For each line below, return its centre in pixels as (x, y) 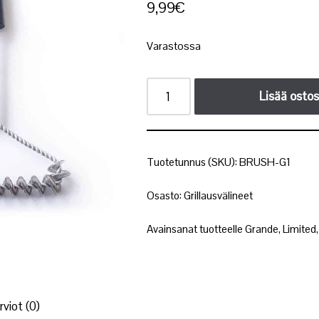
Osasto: (166, 195)
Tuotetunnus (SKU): (193, 162)
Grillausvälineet (219, 195)
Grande (262, 229)
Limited (300, 229)
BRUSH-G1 (265, 162)
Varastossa (174, 46)
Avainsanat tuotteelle (196, 229)
